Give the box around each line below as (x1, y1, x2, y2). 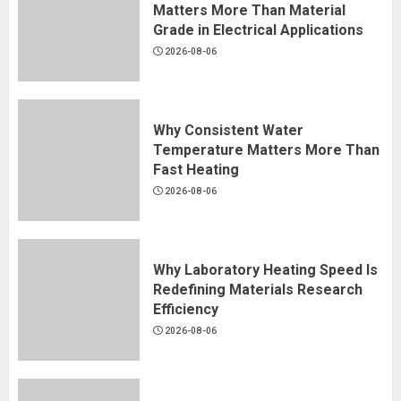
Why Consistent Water (153, 122, 303, 140)
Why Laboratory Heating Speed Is (153, 261, 378, 279)
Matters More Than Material (153, 2, 346, 20)
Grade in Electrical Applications (153, 21, 363, 39)
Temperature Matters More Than (153, 141, 380, 159)
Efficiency (153, 301, 218, 319)
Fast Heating (153, 161, 239, 179)
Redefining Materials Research (153, 281, 363, 299)
